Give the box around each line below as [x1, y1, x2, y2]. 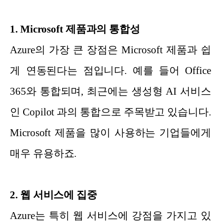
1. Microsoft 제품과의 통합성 [10, 23, 140, 36]
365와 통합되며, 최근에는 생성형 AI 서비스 [10, 85, 211, 98]
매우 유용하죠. [10, 147, 77, 160]
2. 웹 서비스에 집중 [10, 189, 97, 201]
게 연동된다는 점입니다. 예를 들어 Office [10, 65, 211, 77]
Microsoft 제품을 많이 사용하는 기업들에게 [10, 127, 211, 139]
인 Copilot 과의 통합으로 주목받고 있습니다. [10, 106, 211, 118]
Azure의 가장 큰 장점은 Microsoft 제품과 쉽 [10, 44, 211, 56]
